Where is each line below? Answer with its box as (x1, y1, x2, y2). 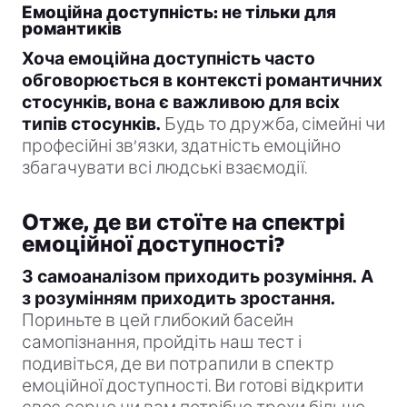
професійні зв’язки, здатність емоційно (22, 136, 341, 156)
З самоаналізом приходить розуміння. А (22, 267, 373, 287)
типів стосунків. (22, 114, 161, 134)
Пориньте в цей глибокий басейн (22, 311, 293, 331)
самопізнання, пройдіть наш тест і (22, 333, 302, 352)
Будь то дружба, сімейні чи (161, 114, 385, 134)
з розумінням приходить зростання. (22, 289, 335, 309)
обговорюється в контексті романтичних (22, 71, 382, 91)
